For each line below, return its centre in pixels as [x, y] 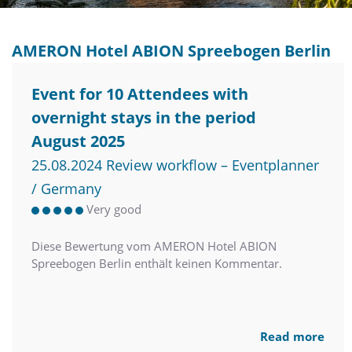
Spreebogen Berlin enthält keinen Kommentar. [157, 264]
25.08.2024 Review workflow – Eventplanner [175, 165]
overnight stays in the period [144, 118]
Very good [114, 209]
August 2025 [78, 141]
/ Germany [66, 189]
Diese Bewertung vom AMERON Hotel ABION [154, 246]
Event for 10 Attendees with [140, 94]
